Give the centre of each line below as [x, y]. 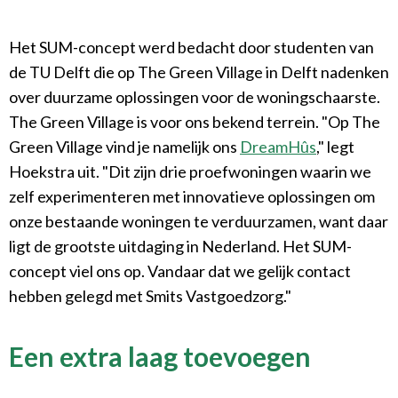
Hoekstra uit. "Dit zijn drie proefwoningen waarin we [190, 171]
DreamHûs [278, 146]
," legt [335, 146]
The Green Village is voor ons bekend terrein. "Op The [195, 121]
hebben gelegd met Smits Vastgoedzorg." [150, 295]
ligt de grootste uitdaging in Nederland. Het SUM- [180, 246]
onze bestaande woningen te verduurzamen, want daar [199, 221]
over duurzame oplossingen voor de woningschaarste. [195, 96]
